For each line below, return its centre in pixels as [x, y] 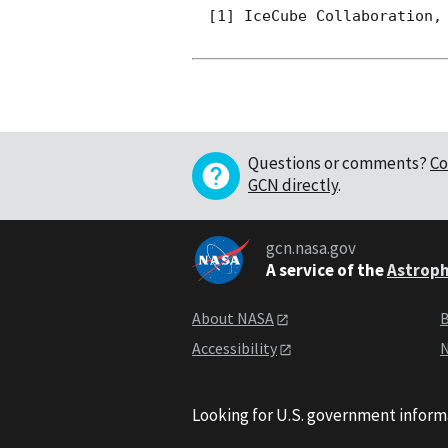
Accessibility [234, 348]
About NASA [233, 317]
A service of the [324, 269]
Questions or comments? [337, 162]
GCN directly [293, 184]
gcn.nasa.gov [310, 247]
